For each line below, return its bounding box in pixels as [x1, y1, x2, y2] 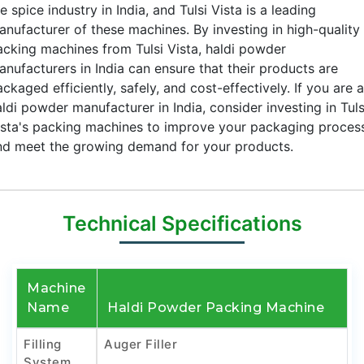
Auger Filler [104, 336, 177, 353]
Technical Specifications [62, 211, 302, 236]
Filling [24, 336, 62, 353]
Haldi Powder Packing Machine [107, 300, 324, 316]
